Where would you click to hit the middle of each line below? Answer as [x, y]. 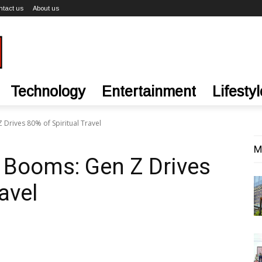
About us [46, 8]
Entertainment [149, 91]
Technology [48, 91]
